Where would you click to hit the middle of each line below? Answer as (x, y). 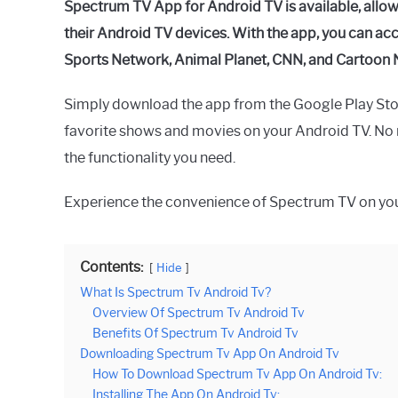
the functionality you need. (150, 157)
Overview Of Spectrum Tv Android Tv (199, 312)
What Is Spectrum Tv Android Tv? (175, 292)
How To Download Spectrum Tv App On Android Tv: (237, 374)
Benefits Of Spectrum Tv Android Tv (195, 333)
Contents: (111, 267)
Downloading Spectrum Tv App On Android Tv (210, 353)
